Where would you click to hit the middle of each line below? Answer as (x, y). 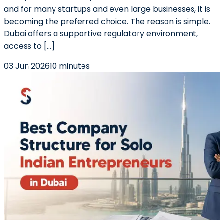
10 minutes (70, 66)
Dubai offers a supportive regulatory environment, (101, 34)
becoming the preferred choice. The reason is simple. (107, 21)
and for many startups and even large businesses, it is (107, 9)
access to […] (29, 46)
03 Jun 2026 (27, 66)
